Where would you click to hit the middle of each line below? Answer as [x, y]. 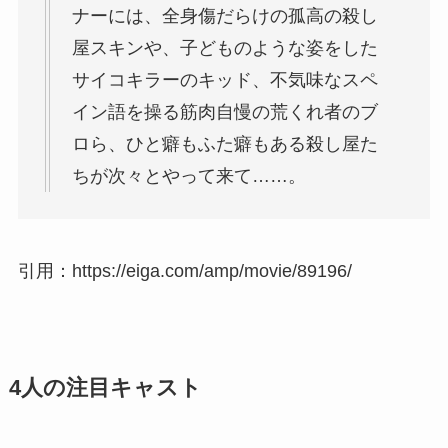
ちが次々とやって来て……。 [188, 176]
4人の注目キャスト [105, 388]
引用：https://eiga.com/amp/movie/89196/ [184, 271]
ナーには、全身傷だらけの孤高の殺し [224, 16]
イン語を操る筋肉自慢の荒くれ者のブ [224, 112]
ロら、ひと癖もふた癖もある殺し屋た [224, 144]
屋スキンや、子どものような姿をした [224, 48]
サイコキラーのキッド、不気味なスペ [224, 80]
